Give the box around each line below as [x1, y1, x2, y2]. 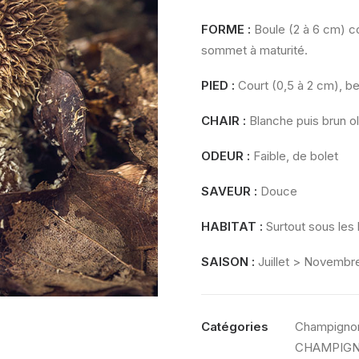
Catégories [201, 319, 268, 334]
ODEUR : [201, 148, 253, 163]
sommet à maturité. [201, 42, 308, 58]
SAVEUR [201, 184, 254, 199]
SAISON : [201, 254, 258, 269]
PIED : [201, 78, 235, 93]
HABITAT [201, 219, 256, 234]
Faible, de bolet [253, 148, 338, 163]
